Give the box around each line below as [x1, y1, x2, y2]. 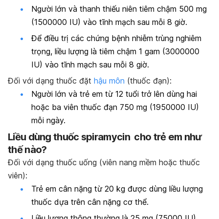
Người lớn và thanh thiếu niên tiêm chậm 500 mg [31, 3, 207, 14]
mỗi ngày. [31, 115, 66, 126]
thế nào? [8, 143, 47, 155]
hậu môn [94, 76, 125, 86]
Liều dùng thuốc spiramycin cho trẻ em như [8, 131, 202, 143]
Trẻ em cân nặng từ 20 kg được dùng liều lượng [31, 183, 203, 194]
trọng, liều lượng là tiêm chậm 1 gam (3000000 [31, 46, 199, 57]
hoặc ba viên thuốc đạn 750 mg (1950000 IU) [31, 102, 199, 112]
